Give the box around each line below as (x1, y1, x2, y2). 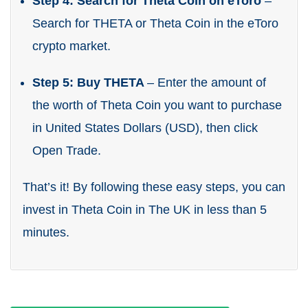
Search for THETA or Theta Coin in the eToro (32, 16, 278, 30)
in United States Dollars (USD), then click (32, 121, 258, 135)
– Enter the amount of (147, 76, 266, 89)
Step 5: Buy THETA (32, 76, 147, 89)
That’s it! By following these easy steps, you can (23, 180, 285, 194)
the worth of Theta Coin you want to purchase (32, 98, 282, 112)
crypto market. (32, 39, 111, 53)
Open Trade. (32, 144, 104, 157)
